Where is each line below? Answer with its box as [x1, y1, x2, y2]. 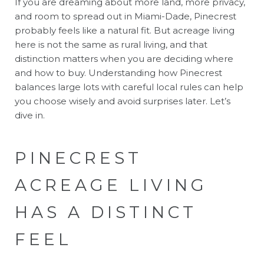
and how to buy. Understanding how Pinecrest [15, 67, 222, 78]
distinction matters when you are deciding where [15, 53, 233, 64]
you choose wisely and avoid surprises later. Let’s [15, 95, 230, 107]
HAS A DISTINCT [15, 202, 197, 222]
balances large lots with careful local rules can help [15, 81, 243, 93]
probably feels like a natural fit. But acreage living [15, 25, 235, 36]
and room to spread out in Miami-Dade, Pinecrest [15, 11, 236, 22]
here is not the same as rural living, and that [15, 39, 207, 50]
